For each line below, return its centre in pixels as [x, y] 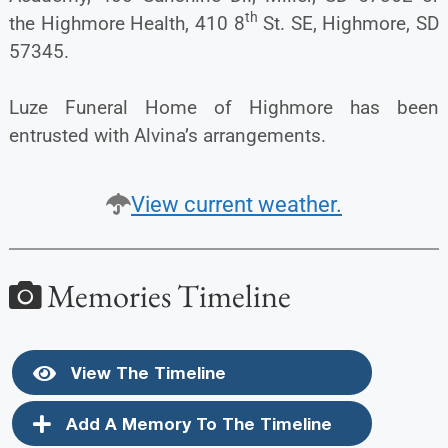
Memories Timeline [165, 295]
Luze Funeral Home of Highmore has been [224, 107]
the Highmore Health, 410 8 [126, 23]
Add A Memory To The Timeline [196, 424]
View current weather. [236, 204]
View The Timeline [145, 373]
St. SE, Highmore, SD [348, 23]
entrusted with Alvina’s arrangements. [169, 135]
